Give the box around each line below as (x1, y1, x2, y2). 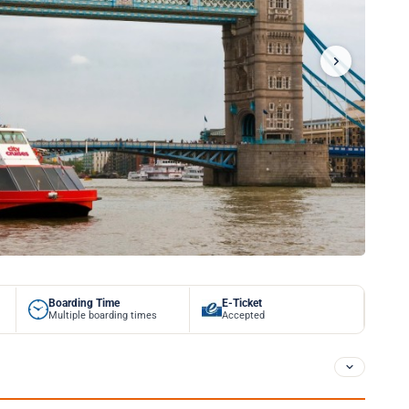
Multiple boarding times (47, 309, 157, 321)
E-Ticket (222, 296, 263, 309)
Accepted (222, 309, 266, 321)
